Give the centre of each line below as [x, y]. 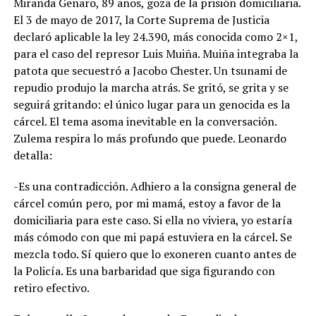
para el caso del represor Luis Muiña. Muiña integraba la [156, 53]
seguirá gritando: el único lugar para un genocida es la [151, 104]
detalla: [32, 155]
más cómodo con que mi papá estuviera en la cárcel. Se [152, 237]
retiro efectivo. [51, 287]
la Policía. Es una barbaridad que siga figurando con [144, 271]
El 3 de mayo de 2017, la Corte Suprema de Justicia [141, 19]
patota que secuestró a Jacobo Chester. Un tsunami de [150, 70]
